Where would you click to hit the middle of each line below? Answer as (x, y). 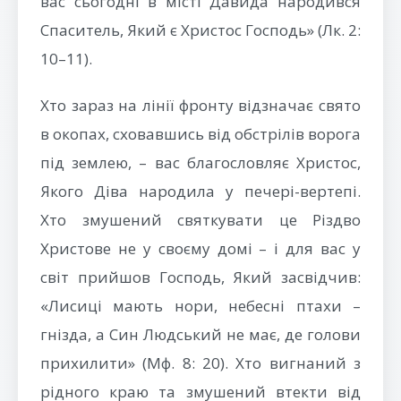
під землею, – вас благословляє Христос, (200, 162)
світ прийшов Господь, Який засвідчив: (200, 277)
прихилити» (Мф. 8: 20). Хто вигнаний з (200, 363)
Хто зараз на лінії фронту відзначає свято (200, 105)
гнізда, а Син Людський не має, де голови (200, 334)
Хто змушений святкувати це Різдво (200, 220)
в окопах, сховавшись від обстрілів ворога (200, 134)
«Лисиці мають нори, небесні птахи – (200, 306)
